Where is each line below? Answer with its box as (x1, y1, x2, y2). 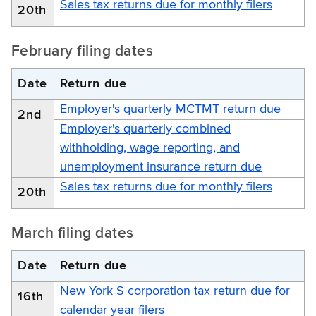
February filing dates (11, 44, 154, 59)
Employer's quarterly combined (60, 122, 231, 135)
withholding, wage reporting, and (60, 141, 240, 154)
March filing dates (11, 226, 134, 241)
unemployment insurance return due (60, 160, 262, 174)
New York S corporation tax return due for (60, 284, 290, 298)
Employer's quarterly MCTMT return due (60, 102, 281, 116)
